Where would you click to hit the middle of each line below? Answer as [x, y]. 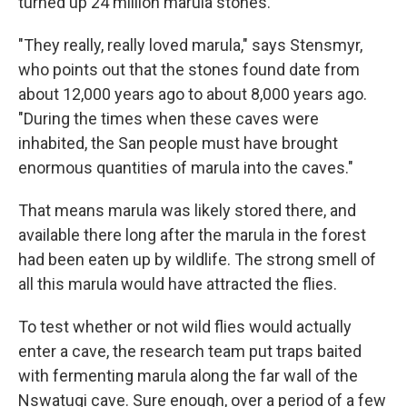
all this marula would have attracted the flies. [178, 284]
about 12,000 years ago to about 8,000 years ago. [193, 94]
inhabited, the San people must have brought [178, 144]
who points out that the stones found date [171, 70]
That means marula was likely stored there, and [187, 211]
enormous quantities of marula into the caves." [186, 168]
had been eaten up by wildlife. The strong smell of [197, 260]
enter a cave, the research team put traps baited [190, 352]
